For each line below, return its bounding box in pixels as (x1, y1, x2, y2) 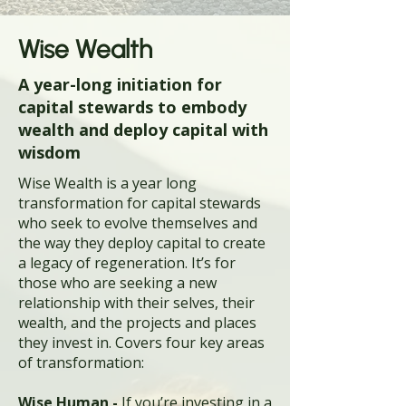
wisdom (18, 141, 81, 163)
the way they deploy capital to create (18, 233, 266, 253)
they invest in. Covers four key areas (18, 333, 265, 353)
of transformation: (18, 353, 148, 372)
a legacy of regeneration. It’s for (18, 253, 236, 273)
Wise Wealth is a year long (18, 173, 197, 193)
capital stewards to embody (18, 96, 246, 118)
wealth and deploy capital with (18, 119, 268, 140)
